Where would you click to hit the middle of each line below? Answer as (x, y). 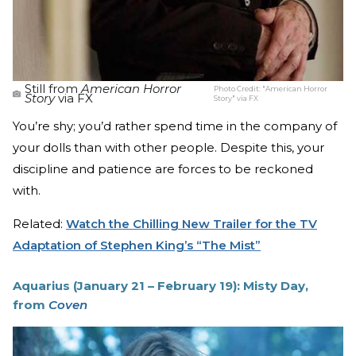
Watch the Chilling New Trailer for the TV (192, 224)
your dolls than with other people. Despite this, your (168, 148)
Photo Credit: (238, 89)
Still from (53, 89)
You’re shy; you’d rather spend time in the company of (175, 126)
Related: (39, 224)
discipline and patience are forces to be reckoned (163, 169)
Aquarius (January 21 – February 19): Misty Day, (161, 286)
